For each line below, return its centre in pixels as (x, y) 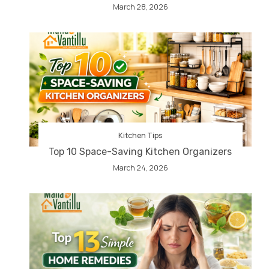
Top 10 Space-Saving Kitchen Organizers (141, 152)
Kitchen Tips (141, 136)
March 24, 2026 (140, 168)
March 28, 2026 (140, 7)
